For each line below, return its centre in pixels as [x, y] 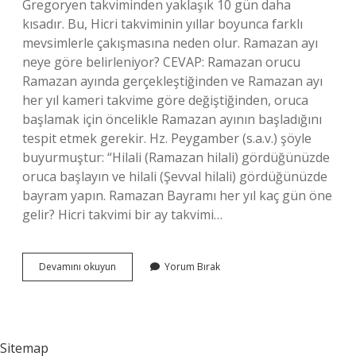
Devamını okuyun [77, 267]
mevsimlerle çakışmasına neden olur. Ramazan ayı [170, 43]
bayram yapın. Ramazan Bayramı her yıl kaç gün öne [177, 195]
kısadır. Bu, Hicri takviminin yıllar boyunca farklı [163, 24]
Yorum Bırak [192, 267]
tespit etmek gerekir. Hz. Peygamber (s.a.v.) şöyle [167, 138]
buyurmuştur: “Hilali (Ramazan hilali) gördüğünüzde [176, 157]
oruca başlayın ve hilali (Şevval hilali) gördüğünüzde [175, 176]
